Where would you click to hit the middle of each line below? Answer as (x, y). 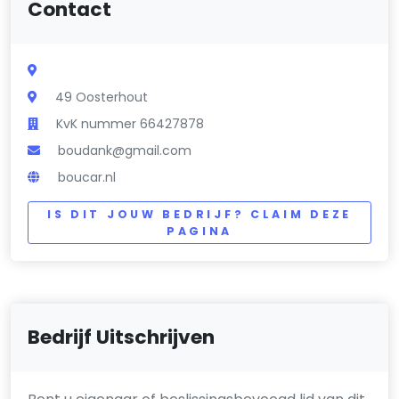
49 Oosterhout (102, 97)
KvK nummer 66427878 (130, 123)
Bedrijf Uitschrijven (122, 338)
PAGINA (199, 231)
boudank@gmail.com (125, 150)
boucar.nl (87, 177)
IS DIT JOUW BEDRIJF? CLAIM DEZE (199, 214)
